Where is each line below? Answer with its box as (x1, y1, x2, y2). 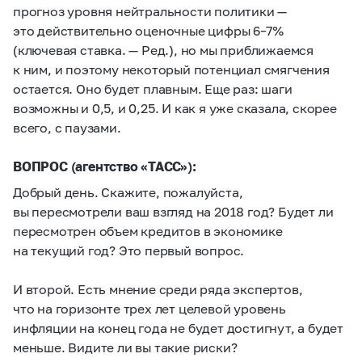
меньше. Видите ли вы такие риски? (13, 339, 238, 355)
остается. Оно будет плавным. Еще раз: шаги (13, 81, 293, 96)
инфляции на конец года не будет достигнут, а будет (13, 320, 343, 335)
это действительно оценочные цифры (13, 23, 254, 38)
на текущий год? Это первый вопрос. (13, 242, 245, 258)
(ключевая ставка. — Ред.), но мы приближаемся (13, 42, 314, 57)
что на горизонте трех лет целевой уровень (13, 301, 286, 316)
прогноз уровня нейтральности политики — (13, 3, 288, 19)
